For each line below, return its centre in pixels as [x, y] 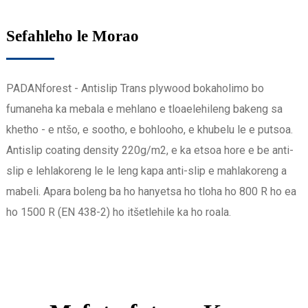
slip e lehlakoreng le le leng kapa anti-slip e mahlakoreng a [146, 170]
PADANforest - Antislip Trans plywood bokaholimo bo [135, 88]
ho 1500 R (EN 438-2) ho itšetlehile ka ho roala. [118, 212]
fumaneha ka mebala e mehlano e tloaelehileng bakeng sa [144, 109]
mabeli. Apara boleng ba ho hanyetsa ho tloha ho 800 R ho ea [151, 191]
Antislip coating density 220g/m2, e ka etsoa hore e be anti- [150, 150]
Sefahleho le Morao [72, 36]
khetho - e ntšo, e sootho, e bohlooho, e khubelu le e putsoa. [149, 129]
